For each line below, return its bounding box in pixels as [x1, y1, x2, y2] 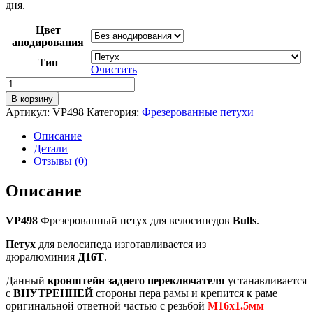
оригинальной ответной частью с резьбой [6, 299, 208, 312]
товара [5, 88, 36, 101]
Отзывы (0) [34, 154, 87, 167]
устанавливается [225, 274, 307, 286]
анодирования [12, 36, 84, 48]
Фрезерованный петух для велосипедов [38, 214, 233, 226]
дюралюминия [6, 250, 78, 263]
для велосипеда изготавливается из [36, 238, 206, 250]
